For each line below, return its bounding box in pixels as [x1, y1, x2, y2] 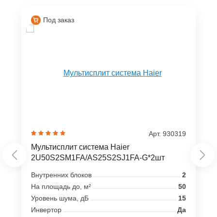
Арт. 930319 [149, 129, 186, 138]
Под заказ [43, 15, 74, 24]
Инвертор [31, 205, 62, 214]
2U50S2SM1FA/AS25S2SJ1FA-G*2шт [31, 153, 165, 162]
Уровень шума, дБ [31, 194, 89, 202]
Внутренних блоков [31, 170, 92, 179]
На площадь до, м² [31, 182, 91, 190]
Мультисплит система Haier [31, 142, 129, 151]
